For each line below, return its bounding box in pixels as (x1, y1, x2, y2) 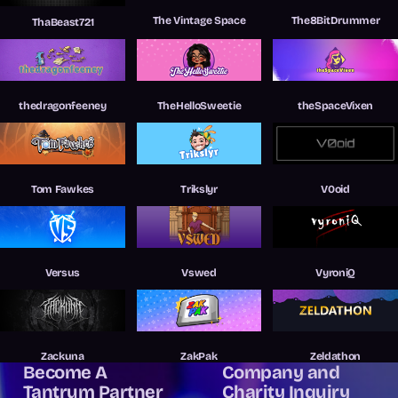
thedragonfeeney (19, 99, 107, 112)
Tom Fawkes (30, 182, 94, 195)
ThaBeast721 (31, 15, 94, 28)
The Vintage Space (152, 14, 246, 28)
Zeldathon (309, 349, 362, 362)
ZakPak (180, 349, 218, 362)
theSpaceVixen (298, 99, 374, 112)
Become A (22, 361, 107, 383)
